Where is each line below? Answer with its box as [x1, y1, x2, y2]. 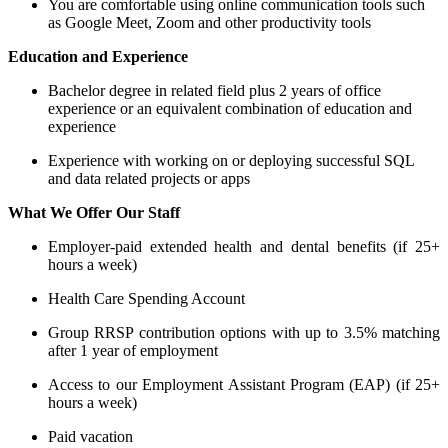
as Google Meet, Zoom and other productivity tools [48, 13, 371, 31]
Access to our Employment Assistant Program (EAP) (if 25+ [48, 375, 440, 393]
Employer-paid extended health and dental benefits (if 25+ [48, 237, 440, 255]
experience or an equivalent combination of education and [48, 99, 412, 117]
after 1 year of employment [48, 341, 218, 359]
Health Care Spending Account [48, 289, 253, 307]
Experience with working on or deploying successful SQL [48, 151, 414, 169]
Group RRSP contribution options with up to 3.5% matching [48, 323, 440, 341]
